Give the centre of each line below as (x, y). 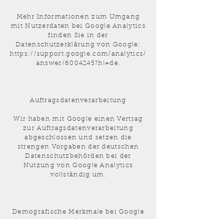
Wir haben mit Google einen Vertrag (78, 119)
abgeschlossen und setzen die (78, 138)
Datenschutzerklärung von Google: (78, 45)
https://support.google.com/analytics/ (78, 54)
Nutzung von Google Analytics (78, 165)
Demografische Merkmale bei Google (78, 212)
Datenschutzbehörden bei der (78, 156)
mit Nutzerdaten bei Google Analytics (78, 26)
